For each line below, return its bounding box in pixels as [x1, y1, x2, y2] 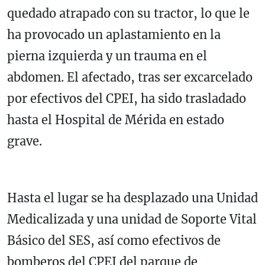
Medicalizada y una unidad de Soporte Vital [7, 212, 257, 227]
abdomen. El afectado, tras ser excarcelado [7, 70, 253, 85]
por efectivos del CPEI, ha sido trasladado [7, 91, 246, 106]
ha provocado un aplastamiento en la [7, 27, 221, 43]
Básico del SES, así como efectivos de [7, 233, 221, 248]
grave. [7, 134, 42, 149]
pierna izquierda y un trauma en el [7, 49, 207, 64]
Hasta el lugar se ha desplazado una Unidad [7, 190, 258, 206]
